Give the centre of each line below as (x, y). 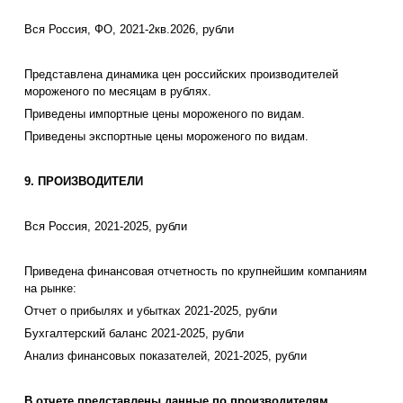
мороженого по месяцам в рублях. (118, 92)
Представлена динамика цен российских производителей (181, 75)
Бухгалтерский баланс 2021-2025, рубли (134, 334)
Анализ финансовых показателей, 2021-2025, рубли (166, 356)
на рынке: (50, 289)
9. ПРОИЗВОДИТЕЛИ (84, 182)
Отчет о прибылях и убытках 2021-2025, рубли (151, 311)
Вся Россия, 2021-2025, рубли (106, 227)
